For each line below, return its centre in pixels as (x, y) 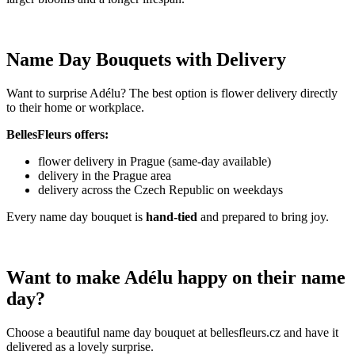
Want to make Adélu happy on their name (176, 277)
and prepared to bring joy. (263, 216)
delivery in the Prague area (105, 175)
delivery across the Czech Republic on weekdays (160, 189)
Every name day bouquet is (76, 216)
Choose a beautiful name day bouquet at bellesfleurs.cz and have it (172, 332)
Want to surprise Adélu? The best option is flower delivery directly (172, 93)
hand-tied (172, 216)
